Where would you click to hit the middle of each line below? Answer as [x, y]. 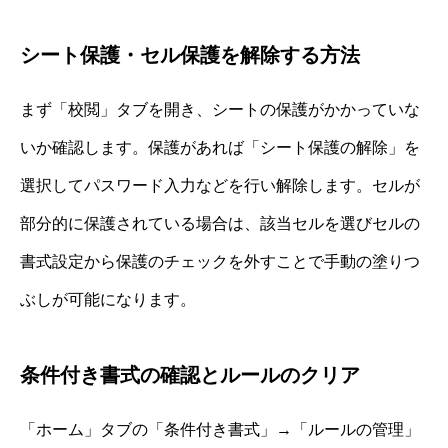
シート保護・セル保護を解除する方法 [190, 55]
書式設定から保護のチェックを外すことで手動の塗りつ [220, 262]
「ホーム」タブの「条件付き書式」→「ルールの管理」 [220, 430]
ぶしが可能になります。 [108, 300]
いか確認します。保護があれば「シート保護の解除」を [220, 148]
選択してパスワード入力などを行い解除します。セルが [220, 186]
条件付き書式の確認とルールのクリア [190, 375]
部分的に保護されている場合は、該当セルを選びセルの [220, 224]
